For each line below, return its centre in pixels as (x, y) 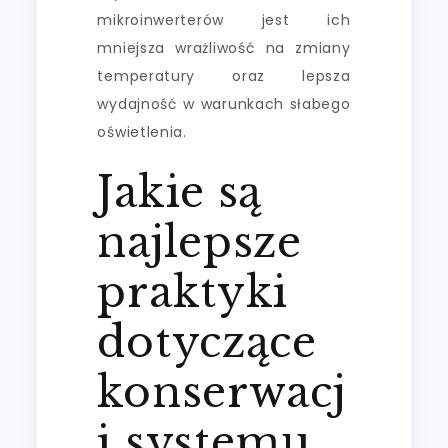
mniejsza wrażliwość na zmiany (224, 47)
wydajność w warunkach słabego (224, 103)
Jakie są (180, 191)
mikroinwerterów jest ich (224, 19)
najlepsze (199, 241)
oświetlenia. (142, 131)
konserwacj (221, 391)
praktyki (193, 291)
